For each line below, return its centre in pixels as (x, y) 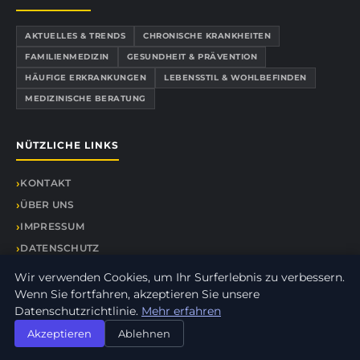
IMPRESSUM (53, 226)
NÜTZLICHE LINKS (67, 145)
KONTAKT (46, 183)
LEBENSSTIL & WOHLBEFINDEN (235, 78)
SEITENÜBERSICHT (70, 270)
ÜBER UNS (47, 205)
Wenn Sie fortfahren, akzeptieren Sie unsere (137, 294)
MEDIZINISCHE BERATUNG (86, 98)
